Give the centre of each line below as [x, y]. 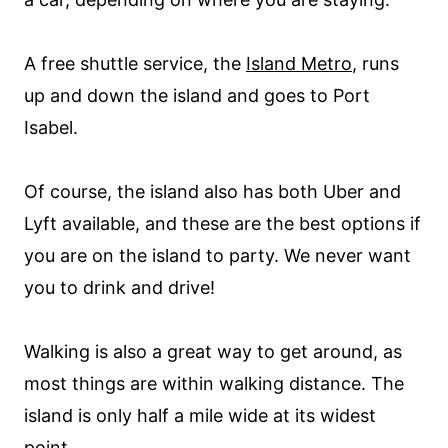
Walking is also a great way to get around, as [213, 351]
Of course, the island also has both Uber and [212, 191]
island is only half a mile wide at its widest [200, 415]
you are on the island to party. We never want [217, 255]
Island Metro [299, 63]
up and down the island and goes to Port [197, 95]
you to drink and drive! [119, 287]
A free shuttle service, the [135, 63]
